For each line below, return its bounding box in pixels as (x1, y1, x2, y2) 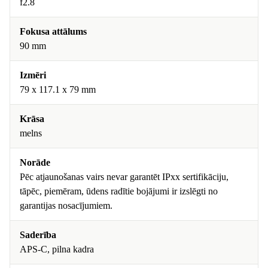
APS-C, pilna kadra (20, 244, 94, 254)
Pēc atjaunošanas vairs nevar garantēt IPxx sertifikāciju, (20, 172, 229, 182)
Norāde (20, 157, 50, 167)
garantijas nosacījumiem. (20, 200, 112, 211)
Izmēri (20, 70, 46, 80)
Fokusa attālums (20, 26, 87, 36)
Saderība (20, 230, 56, 240)
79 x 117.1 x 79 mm (20, 84, 96, 95)
